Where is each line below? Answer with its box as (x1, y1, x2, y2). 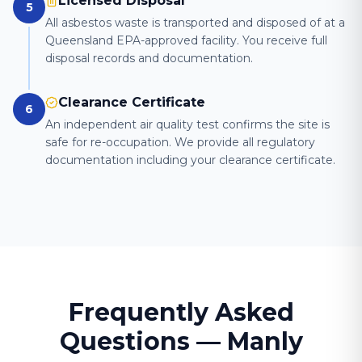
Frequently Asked (68, 297, 294, 327)
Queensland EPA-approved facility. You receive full (45, 33, 327, 48)
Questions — (59, 326, 227, 356)
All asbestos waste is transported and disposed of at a (45, 15, 345, 30)
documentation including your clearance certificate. (45, 153, 335, 167)
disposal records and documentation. (45, 51, 253, 65)
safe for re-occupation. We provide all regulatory (45, 135, 315, 149)
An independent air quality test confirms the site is (45, 117, 330, 132)
